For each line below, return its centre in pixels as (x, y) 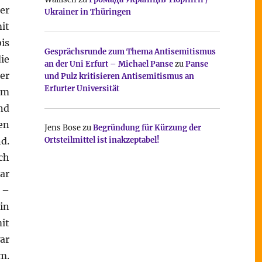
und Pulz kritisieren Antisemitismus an (119, 76)
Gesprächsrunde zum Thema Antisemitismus (130, 51)
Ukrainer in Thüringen (88, 12)
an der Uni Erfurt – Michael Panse (109, 64)
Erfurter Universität (82, 88)
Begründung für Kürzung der (147, 128)
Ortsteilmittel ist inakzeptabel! (102, 140)
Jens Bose (63, 128)
